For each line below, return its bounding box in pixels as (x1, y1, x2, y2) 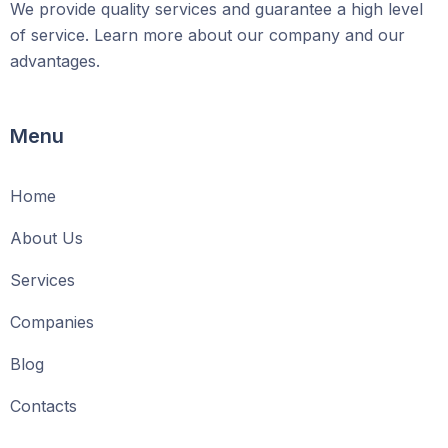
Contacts (10, 396, 77, 416)
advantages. (10, 51, 100, 71)
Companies (10, 312, 94, 332)
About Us (10, 228, 83, 248)
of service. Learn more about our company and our (10, 25, 405, 45)
